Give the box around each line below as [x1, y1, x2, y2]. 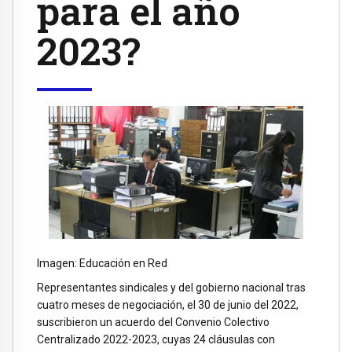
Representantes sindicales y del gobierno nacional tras [37, 280, 306, 294]
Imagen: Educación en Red [37, 257, 167, 270]
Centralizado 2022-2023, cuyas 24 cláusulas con [37, 332, 275, 346]
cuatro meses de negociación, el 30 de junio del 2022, [37, 298, 299, 311]
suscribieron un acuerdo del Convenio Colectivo [37, 315, 269, 328]
